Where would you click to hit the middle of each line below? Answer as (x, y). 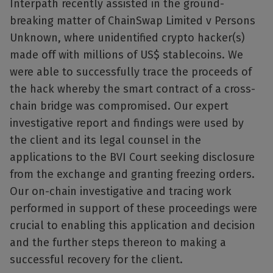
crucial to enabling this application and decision (133, 226)
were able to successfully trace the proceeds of (131, 72)
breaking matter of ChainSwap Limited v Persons (133, 21)
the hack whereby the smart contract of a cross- (133, 89)
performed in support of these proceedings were (133, 209)
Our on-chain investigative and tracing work (121, 192)
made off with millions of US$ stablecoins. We (126, 55)
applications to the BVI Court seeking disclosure (132, 158)
